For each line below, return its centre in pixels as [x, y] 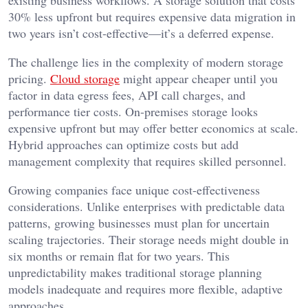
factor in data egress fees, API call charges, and [127, 95]
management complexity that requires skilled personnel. [147, 161]
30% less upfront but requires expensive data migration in [152, 17]
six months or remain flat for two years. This [119, 256]
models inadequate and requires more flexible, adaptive [145, 289]
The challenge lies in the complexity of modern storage [146, 62]
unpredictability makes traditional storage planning [135, 273]
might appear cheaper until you [199, 79]
